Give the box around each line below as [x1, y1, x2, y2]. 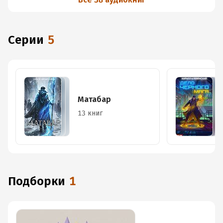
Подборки [16, 174, 65, 188]
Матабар [78, 95, 111, 104]
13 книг [78, 109, 103, 117]
